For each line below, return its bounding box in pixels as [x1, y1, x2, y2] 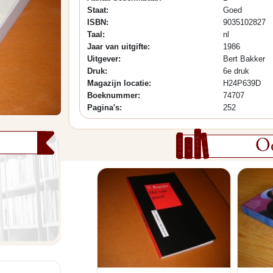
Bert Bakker [222, 54, 265, 63]
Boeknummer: [87, 91, 140, 100]
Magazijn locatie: [87, 79, 151, 88]
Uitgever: [87, 54, 121, 63]
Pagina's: [87, 103, 122, 112]
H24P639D [222, 79, 261, 88]
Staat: [87, 5, 108, 15]
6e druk [222, 66, 249, 76]
